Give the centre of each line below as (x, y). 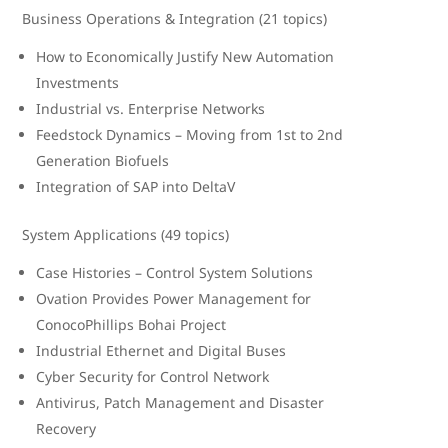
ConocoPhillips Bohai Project (131, 324)
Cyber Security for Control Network (153, 376)
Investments (78, 82)
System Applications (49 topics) (126, 234)
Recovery (66, 428)
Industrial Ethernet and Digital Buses (161, 350)
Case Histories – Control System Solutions (175, 272)
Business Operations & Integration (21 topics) (175, 18)
